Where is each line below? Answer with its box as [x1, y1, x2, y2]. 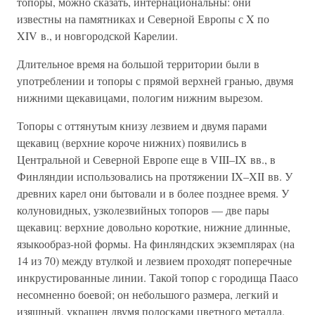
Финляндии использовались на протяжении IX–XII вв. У [17, 169, 292, 184]
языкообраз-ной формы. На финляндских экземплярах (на [17, 236, 295, 251]
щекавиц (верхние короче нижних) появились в [17, 135, 247, 150]
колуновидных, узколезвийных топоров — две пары [17, 202, 269, 217]
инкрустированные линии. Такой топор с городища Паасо [17, 270, 298, 285]
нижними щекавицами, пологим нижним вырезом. [17, 90, 263, 105]
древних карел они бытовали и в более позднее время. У [17, 186, 289, 200]
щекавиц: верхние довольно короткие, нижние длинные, [17, 219, 290, 234]
